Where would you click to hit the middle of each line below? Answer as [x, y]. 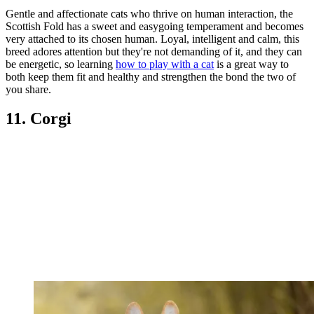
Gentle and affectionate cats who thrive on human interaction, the [149, 13]
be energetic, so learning [61, 64]
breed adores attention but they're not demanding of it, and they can [154, 51]
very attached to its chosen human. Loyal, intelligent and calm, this [152, 39]
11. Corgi [39, 119]
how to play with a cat [165, 64]
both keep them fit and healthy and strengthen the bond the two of [151, 76]
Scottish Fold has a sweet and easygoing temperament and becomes [155, 26]
